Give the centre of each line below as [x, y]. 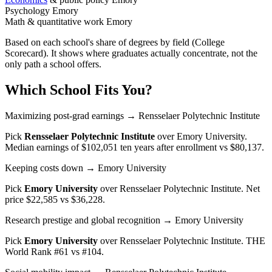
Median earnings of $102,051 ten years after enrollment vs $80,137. [134, 147]
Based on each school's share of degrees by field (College [115, 42]
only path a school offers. [53, 64]
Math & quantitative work [54, 22]
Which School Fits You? [79, 90]
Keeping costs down [44, 168]
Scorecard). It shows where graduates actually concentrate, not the [131, 53]
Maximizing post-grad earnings [64, 115]
